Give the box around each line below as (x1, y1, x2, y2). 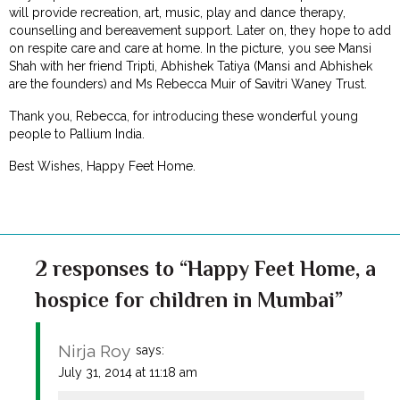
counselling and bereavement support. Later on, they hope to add (9, 22, 391, 37)
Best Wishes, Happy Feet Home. (9, 158, 196, 173)
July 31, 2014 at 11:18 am (58, 364, 197, 379)
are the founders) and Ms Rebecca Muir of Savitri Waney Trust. (9, 76, 367, 91)
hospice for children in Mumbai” (36, 287, 343, 312)
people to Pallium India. (9, 126, 146, 141)
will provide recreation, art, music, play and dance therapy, (9, 4, 346, 20)
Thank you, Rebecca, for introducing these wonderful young (9, 108, 358, 123)
